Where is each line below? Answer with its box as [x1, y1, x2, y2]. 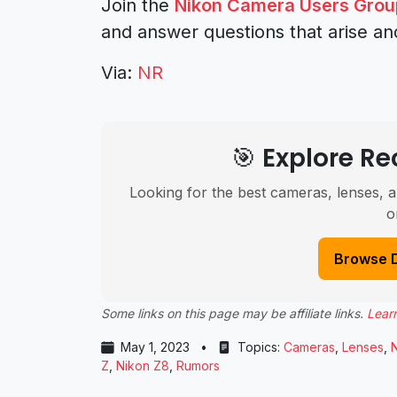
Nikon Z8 [116, 358, 169, 373]
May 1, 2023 [121, 339, 190, 354]
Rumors [176, 358, 220, 373]
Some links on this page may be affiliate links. [101, 306, 367, 321]
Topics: [234, 339, 284, 354]
